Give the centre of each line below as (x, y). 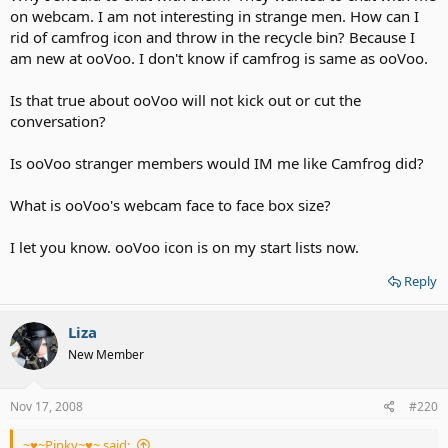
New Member (106, 355)
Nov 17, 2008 (46, 406)
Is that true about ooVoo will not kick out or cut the (185, 100)
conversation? (58, 121)
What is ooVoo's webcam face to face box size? (170, 205)
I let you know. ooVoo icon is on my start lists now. (184, 247)
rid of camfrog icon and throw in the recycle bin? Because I (212, 37)
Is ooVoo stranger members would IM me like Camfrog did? (217, 163)
